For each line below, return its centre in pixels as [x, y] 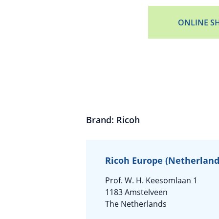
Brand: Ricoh [113, 120]
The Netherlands [136, 204]
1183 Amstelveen [136, 192]
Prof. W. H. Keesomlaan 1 [151, 180]
